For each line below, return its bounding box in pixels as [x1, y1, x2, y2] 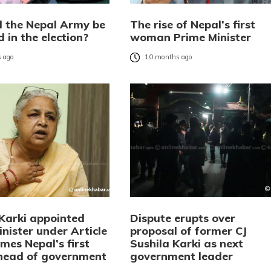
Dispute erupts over [129, 211, 235, 225]
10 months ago [144, 53, 192, 61]
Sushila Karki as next [129, 236, 243, 250]
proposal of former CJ [129, 223, 247, 238]
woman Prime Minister [129, 30, 251, 44]
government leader [129, 249, 233, 263]
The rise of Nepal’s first [129, 17, 255, 31]
